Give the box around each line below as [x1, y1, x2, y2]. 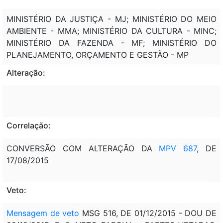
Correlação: [6, 120, 51, 130]
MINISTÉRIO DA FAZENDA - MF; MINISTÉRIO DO [6, 37, 217, 48]
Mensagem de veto [6, 208, 80, 218]
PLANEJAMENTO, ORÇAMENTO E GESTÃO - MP [6, 49, 189, 60]
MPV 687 [152, 143, 197, 153]
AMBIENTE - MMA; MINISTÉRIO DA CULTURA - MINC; [6, 25, 217, 36]
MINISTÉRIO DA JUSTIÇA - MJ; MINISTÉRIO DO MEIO [6, 13, 217, 24]
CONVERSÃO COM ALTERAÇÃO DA [6, 143, 152, 153]
